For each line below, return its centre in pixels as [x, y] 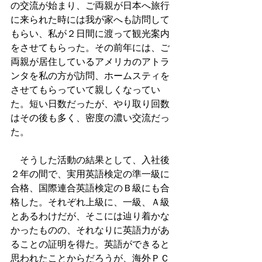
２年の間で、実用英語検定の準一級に [90, 174]
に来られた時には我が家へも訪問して [90, 19]
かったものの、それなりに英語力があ [90, 230]
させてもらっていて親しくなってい [85, 89]
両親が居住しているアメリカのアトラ [90, 61]
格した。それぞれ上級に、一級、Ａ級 [90, 202]
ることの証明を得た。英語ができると [90, 244]
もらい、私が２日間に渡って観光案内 [90, 33]
